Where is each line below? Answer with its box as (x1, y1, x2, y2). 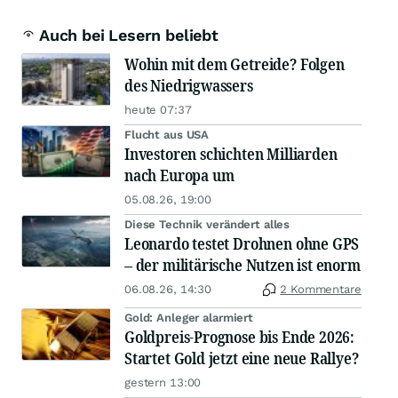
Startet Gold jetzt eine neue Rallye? (124, 347, 359, 369)
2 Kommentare (280, 283, 362, 296)
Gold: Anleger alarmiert (124, 311, 254, 324)
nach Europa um (124, 164, 235, 186)
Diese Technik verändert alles (124, 218, 291, 231)
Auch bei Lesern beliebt (39, 26, 219, 44)
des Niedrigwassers (124, 75, 253, 96)
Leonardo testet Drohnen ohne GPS (124, 233, 360, 254)
